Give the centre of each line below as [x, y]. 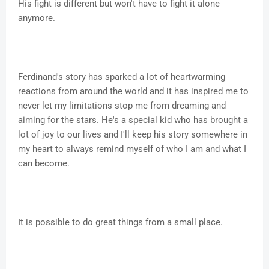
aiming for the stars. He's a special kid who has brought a [133, 120]
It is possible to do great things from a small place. [120, 222]
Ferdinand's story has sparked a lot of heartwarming [122, 77]
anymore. [37, 18]
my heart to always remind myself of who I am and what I [132, 149]
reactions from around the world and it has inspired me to [133, 92]
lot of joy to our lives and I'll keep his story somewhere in [133, 135]
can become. [44, 164]
